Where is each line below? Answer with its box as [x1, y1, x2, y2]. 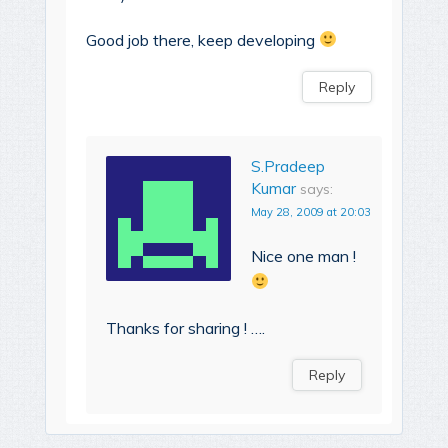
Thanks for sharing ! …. [106, 317, 265, 338]
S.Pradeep [251, 156, 325, 176]
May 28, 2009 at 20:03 [251, 204, 371, 219]
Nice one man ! [251, 245, 356, 266]
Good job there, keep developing [86, 29, 319, 50]
